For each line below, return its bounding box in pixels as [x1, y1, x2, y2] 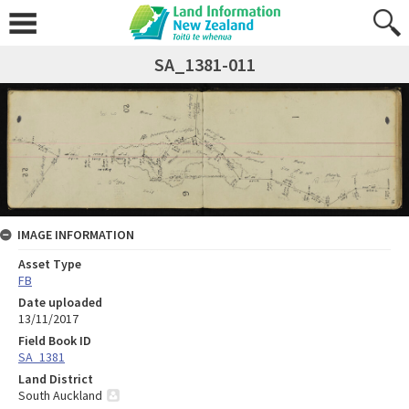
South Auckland [18, 386, 102, 404]
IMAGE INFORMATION [17, 225, 134, 243]
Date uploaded [18, 293, 102, 310]
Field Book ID [18, 331, 91, 349]
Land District [18, 370, 93, 387]
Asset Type [18, 255, 81, 272]
